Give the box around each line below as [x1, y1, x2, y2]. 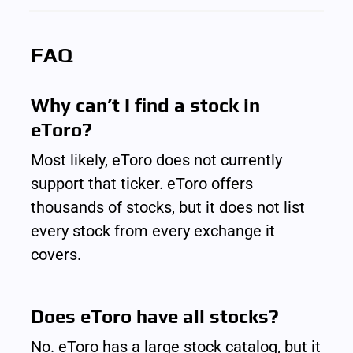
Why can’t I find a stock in [31, 95, 261, 117]
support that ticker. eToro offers [31, 174, 254, 194]
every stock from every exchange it [31, 221, 276, 241]
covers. [31, 245, 82, 265]
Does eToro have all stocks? [31, 306, 280, 328]
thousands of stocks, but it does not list [31, 198, 306, 217]
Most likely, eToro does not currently [31, 150, 283, 170]
